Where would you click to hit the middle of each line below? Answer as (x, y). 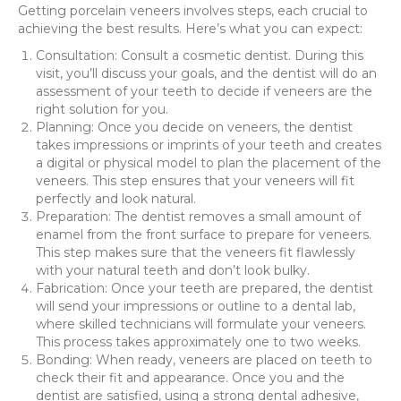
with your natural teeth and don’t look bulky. (173, 270)
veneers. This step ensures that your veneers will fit (195, 180)
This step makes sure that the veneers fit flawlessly (196, 252)
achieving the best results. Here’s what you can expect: (190, 28)
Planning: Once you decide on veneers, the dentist (194, 127)
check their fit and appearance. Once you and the (190, 377)
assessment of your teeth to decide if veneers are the (204, 91)
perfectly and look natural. (116, 198)
